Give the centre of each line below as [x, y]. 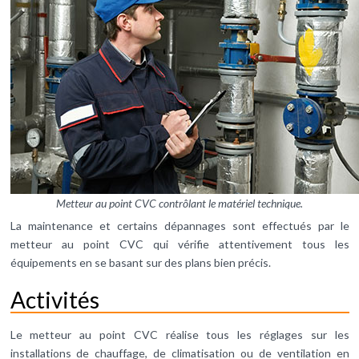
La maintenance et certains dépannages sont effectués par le [179, 226]
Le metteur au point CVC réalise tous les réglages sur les [179, 335]
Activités [54, 300]
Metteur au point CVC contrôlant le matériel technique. [179, 204]
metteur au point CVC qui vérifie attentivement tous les [179, 244]
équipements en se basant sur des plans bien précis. [140, 263]
